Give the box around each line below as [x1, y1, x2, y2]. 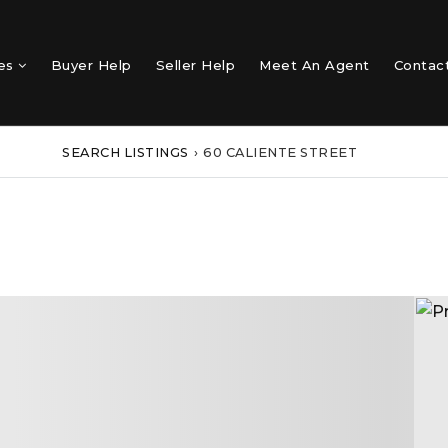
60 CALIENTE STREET [203, 144, 358, 160]
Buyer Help [50, 56, 132, 73]
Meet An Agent [259, 56, 370, 73]
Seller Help [155, 56, 235, 73]
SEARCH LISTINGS [62, 144, 189, 160]
